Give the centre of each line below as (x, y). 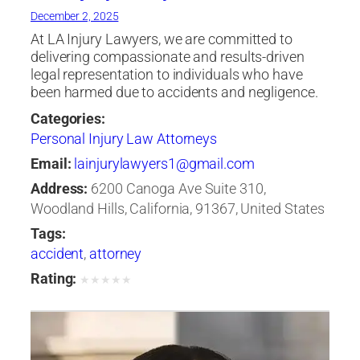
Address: (59, 188)
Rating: (54, 278)
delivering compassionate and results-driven (168, 57)
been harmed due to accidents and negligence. (174, 92)
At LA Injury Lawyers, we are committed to (162, 39)
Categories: (68, 119)
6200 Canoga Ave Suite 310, (178, 188)
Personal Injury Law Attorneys (124, 139)
